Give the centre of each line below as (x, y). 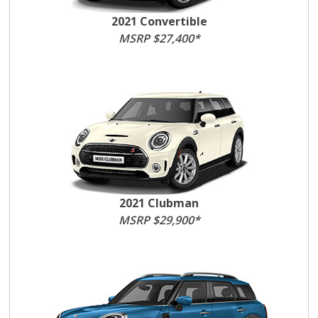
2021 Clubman (159, 203)
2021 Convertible (159, 21)
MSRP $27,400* (159, 38)
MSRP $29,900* (159, 220)
